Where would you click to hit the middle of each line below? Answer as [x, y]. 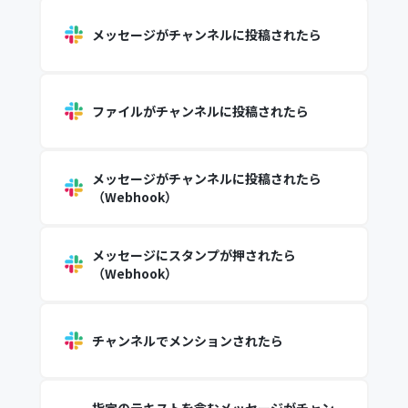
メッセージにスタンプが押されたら [194, 255]
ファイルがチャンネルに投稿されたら [200, 111]
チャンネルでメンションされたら [187, 341]
